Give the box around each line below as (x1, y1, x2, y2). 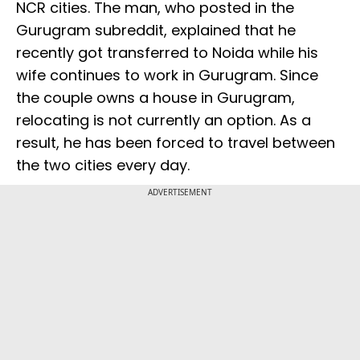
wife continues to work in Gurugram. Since (16, 65, 318, 86)
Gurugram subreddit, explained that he (16, 20, 296, 41)
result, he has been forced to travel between (16, 133, 335, 153)
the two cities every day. (16, 155, 190, 176)
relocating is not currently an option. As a (16, 110, 311, 131)
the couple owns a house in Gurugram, (16, 88, 295, 108)
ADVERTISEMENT (148, 186, 212, 198)
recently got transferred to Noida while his (16, 43, 318, 63)
